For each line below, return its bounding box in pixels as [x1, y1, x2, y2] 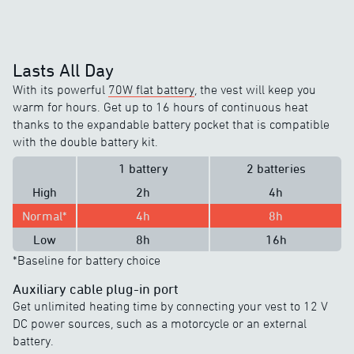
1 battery [118, 160, 168, 175]
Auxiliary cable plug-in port [13, 280, 179, 296]
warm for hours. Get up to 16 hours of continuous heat [13, 99, 308, 114]
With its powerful [13, 81, 108, 96]
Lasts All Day [13, 59, 114, 81]
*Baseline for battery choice [13, 252, 160, 267]
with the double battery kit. [13, 134, 158, 149]
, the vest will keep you [194, 81, 316, 96]
